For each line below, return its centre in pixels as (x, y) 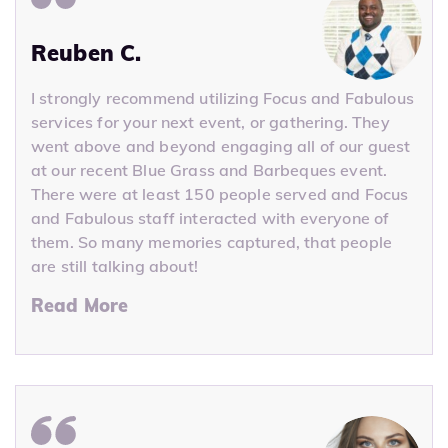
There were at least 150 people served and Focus (220, 194)
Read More (80, 306)
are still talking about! (114, 266)
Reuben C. (86, 53)
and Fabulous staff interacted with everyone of (210, 218)
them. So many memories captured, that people (212, 242)
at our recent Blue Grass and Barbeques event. (209, 170)
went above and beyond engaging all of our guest (221, 146)
